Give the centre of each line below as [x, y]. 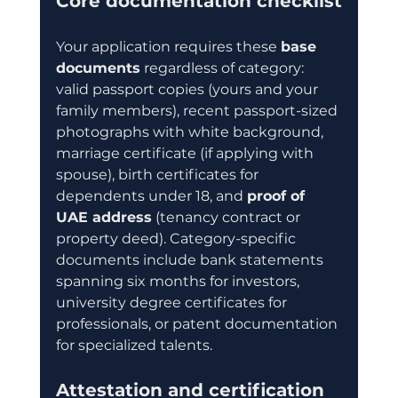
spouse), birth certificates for [159, 174]
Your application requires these [168, 46]
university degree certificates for [173, 302]
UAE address [103, 217]
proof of [278, 195]
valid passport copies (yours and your [188, 89]
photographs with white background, [191, 131]
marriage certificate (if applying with [186, 153]
